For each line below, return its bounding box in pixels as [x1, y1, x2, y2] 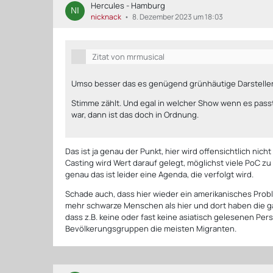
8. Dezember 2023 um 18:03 [132, 11, 224, 22]
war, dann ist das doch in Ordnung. [71, 108, 199, 120]
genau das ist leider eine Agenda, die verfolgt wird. [65, 168, 254, 180]
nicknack [91, 11, 122, 22]
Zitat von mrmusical [92, 51, 165, 62]
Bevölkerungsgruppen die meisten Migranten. [65, 222, 237, 234]
